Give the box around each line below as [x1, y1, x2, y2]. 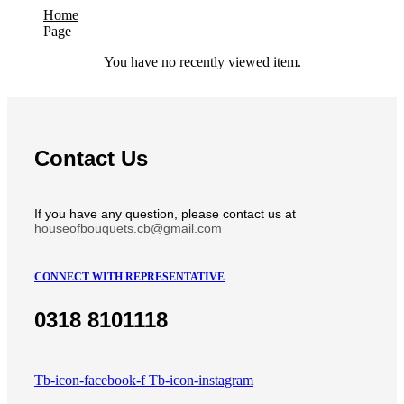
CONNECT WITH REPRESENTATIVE [34, 271, 225, 284]
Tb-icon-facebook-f [34, 372, 145, 389]
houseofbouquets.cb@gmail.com [34, 221, 222, 236]
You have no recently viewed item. [103, 54, 301, 70]
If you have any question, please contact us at [34, 207, 296, 222]
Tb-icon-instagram [149, 372, 253, 389]
